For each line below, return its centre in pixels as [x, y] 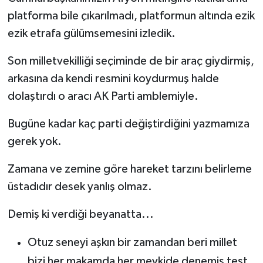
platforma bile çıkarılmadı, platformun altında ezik [131, 16]
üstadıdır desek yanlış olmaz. [80, 186]
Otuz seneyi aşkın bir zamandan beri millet [132, 242]
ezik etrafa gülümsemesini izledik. [91, 33]
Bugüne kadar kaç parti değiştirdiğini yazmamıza [128, 124]
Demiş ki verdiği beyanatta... [80, 214]
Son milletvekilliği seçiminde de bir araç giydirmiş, [131, 61]
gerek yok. [34, 141]
